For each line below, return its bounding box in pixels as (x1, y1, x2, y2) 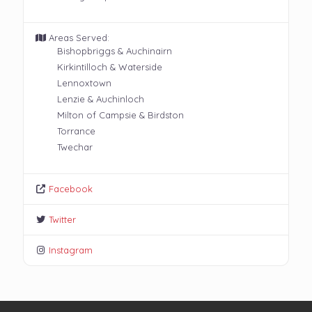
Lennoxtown (57, 77, 111, 89)
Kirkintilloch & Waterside (57, 61, 162, 73)
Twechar (57, 141, 93, 153)
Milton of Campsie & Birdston (57, 109, 184, 121)
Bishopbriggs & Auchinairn (57, 45, 172, 57)
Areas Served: (49, 32, 110, 44)
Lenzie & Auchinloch (57, 93, 144, 105)
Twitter (49, 214, 77, 226)
